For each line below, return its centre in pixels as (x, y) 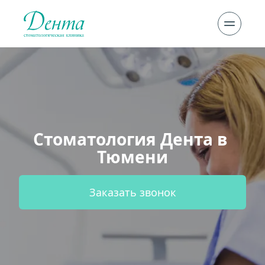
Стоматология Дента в (130, 139)
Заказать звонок (132, 192)
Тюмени (132, 157)
